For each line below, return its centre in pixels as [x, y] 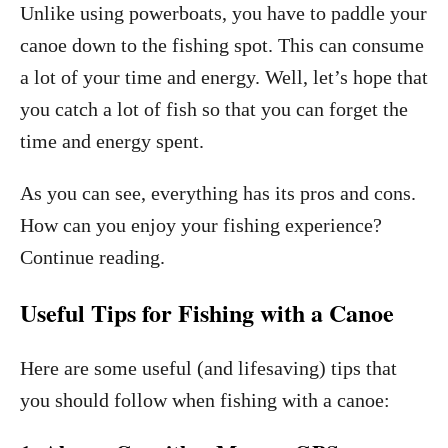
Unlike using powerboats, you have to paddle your [223, 13]
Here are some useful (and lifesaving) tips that [208, 368]
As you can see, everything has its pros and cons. [218, 193]
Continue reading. [92, 257]
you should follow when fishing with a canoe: [205, 400]
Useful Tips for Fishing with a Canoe [207, 312]
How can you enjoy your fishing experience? [201, 225]
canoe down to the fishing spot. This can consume [222, 45]
